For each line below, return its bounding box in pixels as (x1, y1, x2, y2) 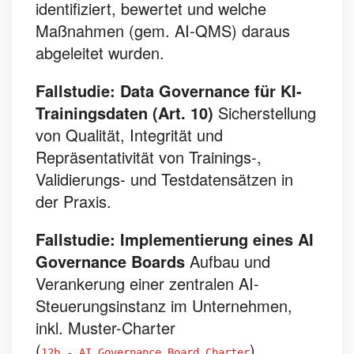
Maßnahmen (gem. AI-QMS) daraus (36, 19, 290, 42)
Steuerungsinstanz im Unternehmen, (36, 294, 292, 317)
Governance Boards (36, 250, 185, 273)
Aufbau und (190, 250, 270, 273)
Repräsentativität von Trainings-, (36, 145, 262, 168)
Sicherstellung (218, 101, 316, 124)
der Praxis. (36, 190, 111, 213)
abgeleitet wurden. (36, 41, 164, 64)
